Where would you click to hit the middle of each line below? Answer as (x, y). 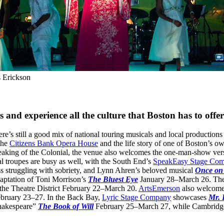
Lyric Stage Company (136, 197)
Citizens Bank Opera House (54, 143)
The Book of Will (66, 206)
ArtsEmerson (159, 188)
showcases (190, 197)
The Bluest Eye (113, 179)
